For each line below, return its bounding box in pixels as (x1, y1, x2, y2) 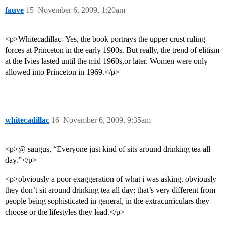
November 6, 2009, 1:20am (38, 6, 125, 15)
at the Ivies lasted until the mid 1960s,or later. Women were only (5, 57, 208, 66)
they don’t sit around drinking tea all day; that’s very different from (5, 186, 215, 195)
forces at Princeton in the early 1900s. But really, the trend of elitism (5, 46, 219, 55)
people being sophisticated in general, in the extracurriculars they (5, 197, 209, 206)
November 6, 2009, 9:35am (63, 116, 151, 125)
